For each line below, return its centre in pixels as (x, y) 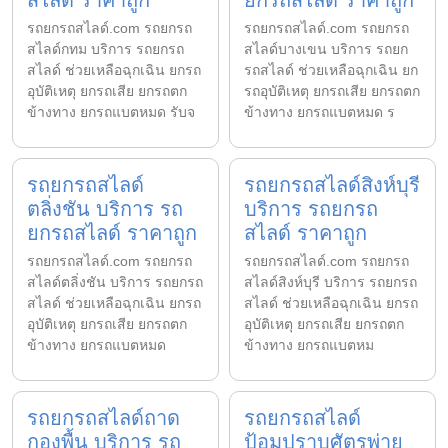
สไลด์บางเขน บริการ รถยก (326, 48)
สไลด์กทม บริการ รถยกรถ (105, 48)
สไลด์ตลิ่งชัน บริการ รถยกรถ (115, 281)
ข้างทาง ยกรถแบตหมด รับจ (111, 111)
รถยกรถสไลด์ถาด (103, 417)
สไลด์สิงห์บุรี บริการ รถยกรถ (330, 281)
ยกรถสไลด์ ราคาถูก (112, 232)
